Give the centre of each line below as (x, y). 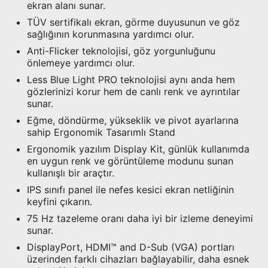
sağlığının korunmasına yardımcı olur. (110, 34)
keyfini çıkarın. (60, 202)
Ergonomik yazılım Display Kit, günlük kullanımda (138, 149)
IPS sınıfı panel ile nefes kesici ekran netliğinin (130, 190)
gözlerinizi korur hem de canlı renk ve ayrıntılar (133, 92)
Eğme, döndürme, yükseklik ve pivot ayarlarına (133, 121)
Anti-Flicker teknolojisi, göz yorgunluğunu (121, 51)
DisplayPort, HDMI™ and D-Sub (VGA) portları (131, 247)
